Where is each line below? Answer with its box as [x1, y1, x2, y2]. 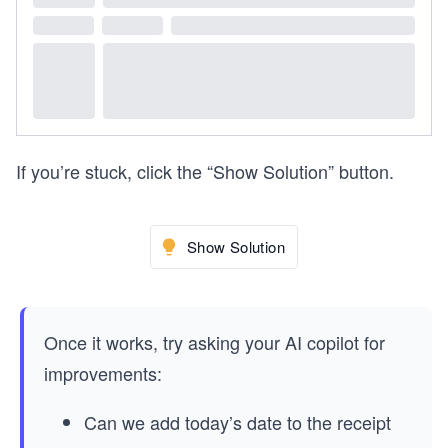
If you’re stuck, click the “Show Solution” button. [16, 158, 394, 185]
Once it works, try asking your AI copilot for [44, 329, 385, 356]
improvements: [44, 360, 162, 387]
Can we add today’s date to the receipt [84, 409, 391, 436]
